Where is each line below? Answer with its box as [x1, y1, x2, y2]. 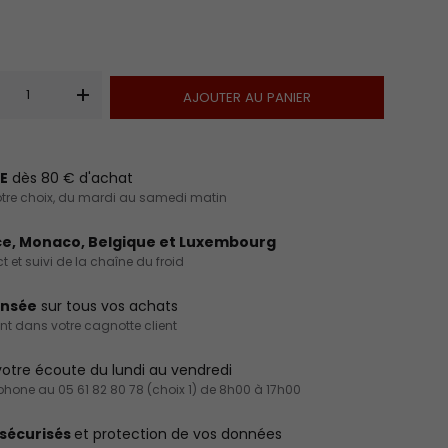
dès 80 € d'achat [8, 168, 134, 189]
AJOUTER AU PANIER [182, 87, 311, 107]
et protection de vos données [74, 424, 283, 445]
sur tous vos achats [37, 296, 179, 317]
